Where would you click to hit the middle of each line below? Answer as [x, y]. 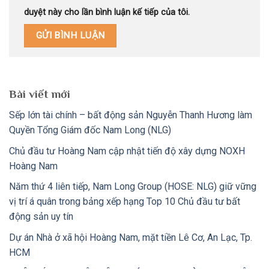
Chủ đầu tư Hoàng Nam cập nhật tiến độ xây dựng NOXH [127, 151]
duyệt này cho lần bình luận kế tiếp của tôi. [107, 13]
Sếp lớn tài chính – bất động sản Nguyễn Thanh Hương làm [131, 115]
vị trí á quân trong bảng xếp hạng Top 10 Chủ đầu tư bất [125, 202]
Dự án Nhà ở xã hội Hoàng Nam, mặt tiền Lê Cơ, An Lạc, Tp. [131, 237]
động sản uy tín [41, 217]
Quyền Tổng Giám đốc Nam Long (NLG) [90, 130]
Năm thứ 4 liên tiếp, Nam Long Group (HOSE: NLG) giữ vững [133, 187]
